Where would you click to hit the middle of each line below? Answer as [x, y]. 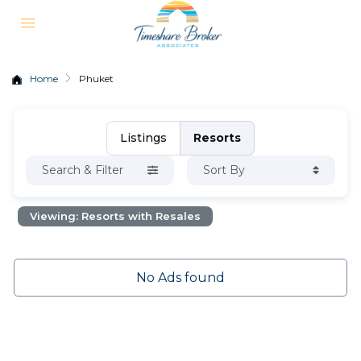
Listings [143, 138]
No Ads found [180, 278]
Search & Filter [83, 170]
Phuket [96, 79]
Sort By [224, 170]
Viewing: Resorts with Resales [116, 216]
